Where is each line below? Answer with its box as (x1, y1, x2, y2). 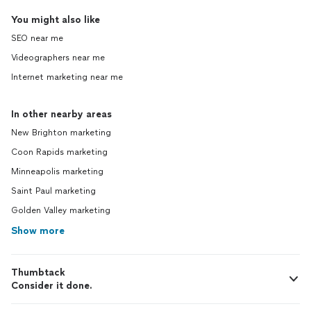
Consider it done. (11, 280, 92, 292)
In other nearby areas (11, 108, 112, 121)
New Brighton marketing (11, 128, 111, 138)
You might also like (11, 14, 100, 26)
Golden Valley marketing (11, 205, 110, 216)
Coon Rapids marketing (11, 147, 108, 158)
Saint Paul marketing (11, 186, 96, 196)
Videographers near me (11, 53, 105, 63)
